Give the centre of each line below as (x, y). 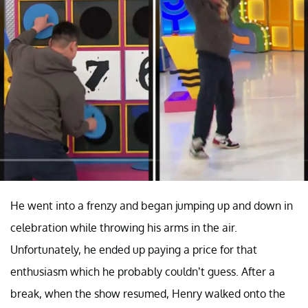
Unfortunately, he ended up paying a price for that (134, 250)
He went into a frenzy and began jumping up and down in (152, 206)
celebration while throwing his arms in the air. (124, 228)
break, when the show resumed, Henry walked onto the (148, 294)
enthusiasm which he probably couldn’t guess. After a (143, 272)
